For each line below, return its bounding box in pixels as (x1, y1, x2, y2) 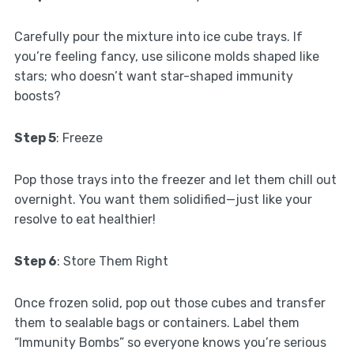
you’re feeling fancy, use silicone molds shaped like (13, 49, 319, 65)
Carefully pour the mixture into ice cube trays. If (13, 29, 303, 45)
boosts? (13, 88, 61, 104)
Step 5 (13, 130, 56, 146)
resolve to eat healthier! (13, 212, 156, 228)
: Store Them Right (56, 254, 168, 269)
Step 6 (13, 254, 57, 269)
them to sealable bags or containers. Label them (13, 315, 299, 331)
